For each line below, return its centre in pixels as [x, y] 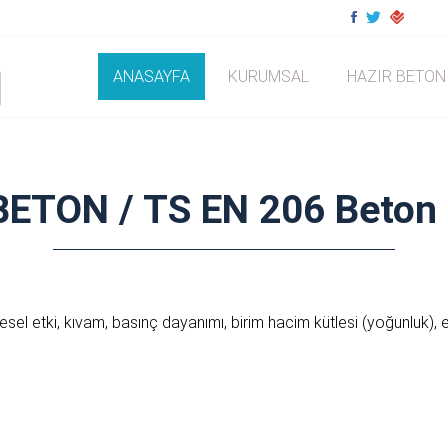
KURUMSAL [268, 76]
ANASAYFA [151, 76]
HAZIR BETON [396, 76]
